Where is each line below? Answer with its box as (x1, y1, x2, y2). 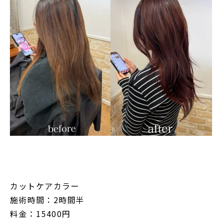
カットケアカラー (10, 180, 79, 192)
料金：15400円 (10, 208, 71, 220)
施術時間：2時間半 (10, 194, 85, 206)
